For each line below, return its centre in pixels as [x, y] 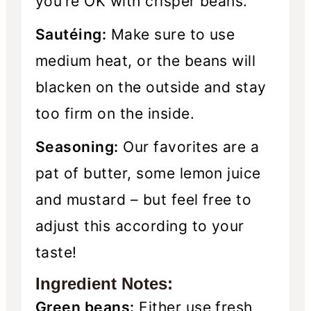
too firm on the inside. [115, 113]
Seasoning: [77, 146]
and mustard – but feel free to [143, 199]
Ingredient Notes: [104, 283]
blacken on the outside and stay [151, 87]
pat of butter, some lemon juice [148, 173]
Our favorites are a [189, 146]
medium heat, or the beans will [145, 60]
